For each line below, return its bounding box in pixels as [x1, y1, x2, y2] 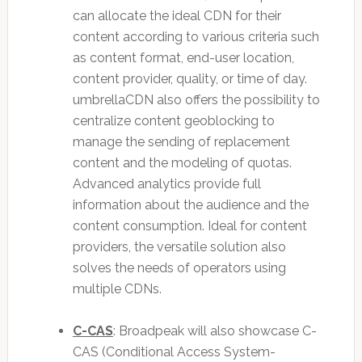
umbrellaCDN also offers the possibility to [72, 91, 320, 107]
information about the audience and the [72, 196, 309, 213]
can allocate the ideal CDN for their [72, 7, 281, 23]
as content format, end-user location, [72, 49, 294, 65]
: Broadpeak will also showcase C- [112, 322, 317, 339]
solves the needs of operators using [72, 259, 286, 276]
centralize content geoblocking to [72, 112, 275, 128]
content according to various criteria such [72, 28, 319, 44]
